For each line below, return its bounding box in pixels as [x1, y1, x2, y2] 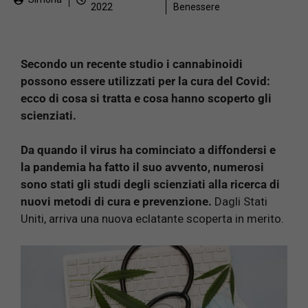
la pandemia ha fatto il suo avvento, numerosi [21, 160, 264, 175]
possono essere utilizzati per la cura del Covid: [21, 74, 270, 88]
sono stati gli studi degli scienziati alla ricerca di [21, 177, 280, 192]
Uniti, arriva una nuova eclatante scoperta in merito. [21, 212, 284, 226]
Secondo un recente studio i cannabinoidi [21, 56, 243, 71]
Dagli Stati [212, 195, 267, 209]
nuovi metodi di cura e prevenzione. [21, 195, 212, 209]
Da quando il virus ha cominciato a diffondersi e [21, 143, 276, 157]
